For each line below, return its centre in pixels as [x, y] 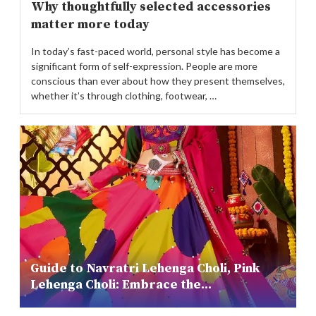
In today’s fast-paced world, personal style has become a [156, 51]
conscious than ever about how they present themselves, [158, 81]
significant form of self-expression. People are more [144, 66]
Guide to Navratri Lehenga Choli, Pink [145, 269]
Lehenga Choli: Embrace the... [121, 285]
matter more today [90, 25]
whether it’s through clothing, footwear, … [124, 96]
